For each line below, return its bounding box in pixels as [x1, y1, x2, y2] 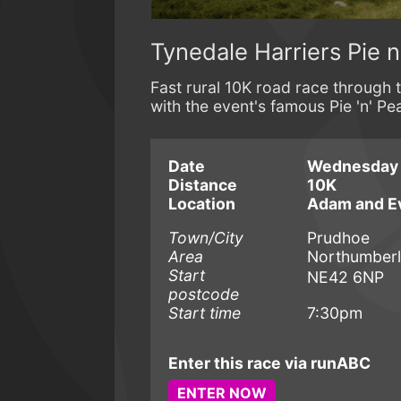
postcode [168, 285, 239, 304]
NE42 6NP [307, 268, 384, 287]
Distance [168, 175, 237, 195]
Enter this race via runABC [168, 354, 371, 373]
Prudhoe [307, 228, 370, 248]
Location [168, 194, 235, 214]
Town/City [168, 228, 243, 248]
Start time [168, 303, 241, 323]
